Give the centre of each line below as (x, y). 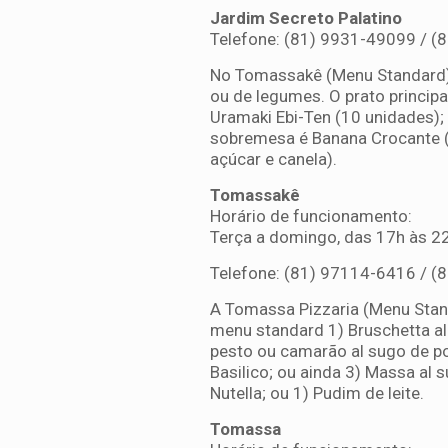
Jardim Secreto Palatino (305, 18)
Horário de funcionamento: (310, 216)
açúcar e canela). (277, 159)
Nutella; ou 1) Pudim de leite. (316, 393)
